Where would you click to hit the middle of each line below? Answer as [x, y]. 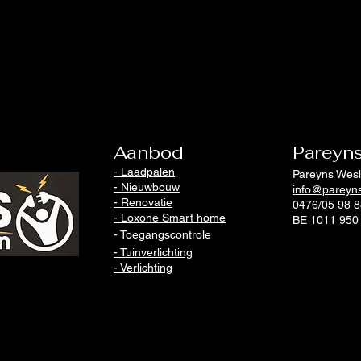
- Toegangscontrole [162, 234]
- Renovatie [143, 202]
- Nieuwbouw [147, 187]
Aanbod [149, 152]
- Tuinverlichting [153, 252]
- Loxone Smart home [170, 218]
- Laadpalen [144, 172]
